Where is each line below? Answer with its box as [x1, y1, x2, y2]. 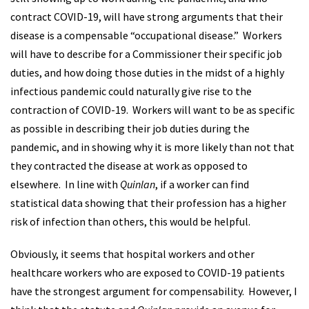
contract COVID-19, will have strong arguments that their [10, 10, 283, 23]
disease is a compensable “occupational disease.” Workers [10, 28, 282, 42]
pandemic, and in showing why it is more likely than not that [10, 140, 295, 154]
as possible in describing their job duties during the [10, 121, 250, 135]
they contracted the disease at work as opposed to [10, 159, 248, 172]
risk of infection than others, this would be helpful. [10, 215, 250, 228]
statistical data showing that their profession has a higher [10, 196, 286, 210]
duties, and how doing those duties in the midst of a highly [10, 66, 284, 79]
